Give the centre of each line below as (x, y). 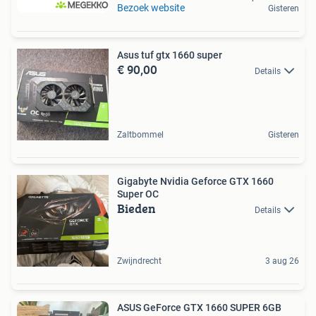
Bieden (136, 208)
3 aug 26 (282, 261)
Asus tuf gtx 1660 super (170, 55)
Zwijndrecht (139, 261)
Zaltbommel (140, 135)
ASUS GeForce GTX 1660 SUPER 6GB (199, 308)
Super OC (138, 194)
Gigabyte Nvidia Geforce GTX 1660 (195, 181)
